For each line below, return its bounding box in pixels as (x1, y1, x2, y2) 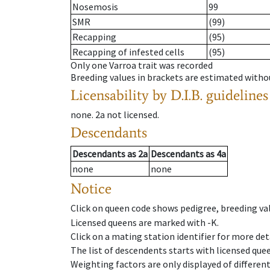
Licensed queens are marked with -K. (71, 216, 219, 228)
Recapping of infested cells (72, 46, 184, 58)
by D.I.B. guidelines (152, 86, 268, 104)
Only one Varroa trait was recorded (71, 59, 213, 72)
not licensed (107, 108, 157, 121)
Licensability (71, 86, 149, 104)
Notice (71, 180, 111, 198)
